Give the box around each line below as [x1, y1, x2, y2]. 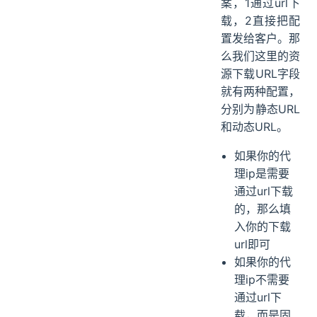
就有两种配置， [221, 84, 300, 99]
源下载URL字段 [221, 67, 300, 81]
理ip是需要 [234, 166, 290, 181]
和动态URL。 [221, 120, 288, 134]
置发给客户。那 [221, 31, 300, 46]
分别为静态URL [221, 102, 300, 117]
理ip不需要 [234, 272, 290, 287]
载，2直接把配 [221, 13, 300, 28]
